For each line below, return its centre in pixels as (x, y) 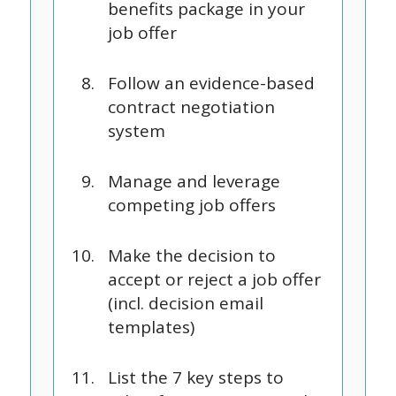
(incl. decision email (185, 303)
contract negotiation (191, 107)
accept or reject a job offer (214, 279)
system (136, 131)
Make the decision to (191, 255)
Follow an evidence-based (211, 83)
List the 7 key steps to (195, 377)
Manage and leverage (194, 181)
